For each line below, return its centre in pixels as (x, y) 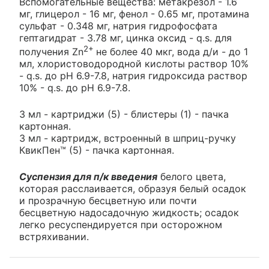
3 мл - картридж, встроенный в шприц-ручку (128, 138)
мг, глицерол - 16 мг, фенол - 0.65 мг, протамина (134, 14)
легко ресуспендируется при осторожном (121, 225)
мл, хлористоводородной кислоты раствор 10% (134, 64)
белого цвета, (192, 177)
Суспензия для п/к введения (88, 177)
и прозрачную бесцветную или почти (108, 201)
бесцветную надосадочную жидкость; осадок (129, 213)
